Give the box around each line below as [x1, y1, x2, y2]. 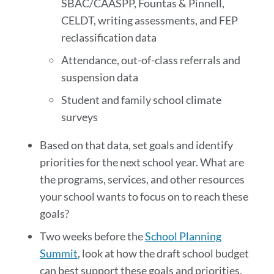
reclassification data [61, 31, 157, 44]
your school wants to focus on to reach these [39, 190, 248, 203]
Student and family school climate [61, 93, 221, 106]
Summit [39, 246, 78, 260]
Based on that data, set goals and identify [39, 138, 233, 152]
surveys [61, 110, 98, 124]
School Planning [144, 229, 221, 243]
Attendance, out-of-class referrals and [61, 53, 240, 67]
